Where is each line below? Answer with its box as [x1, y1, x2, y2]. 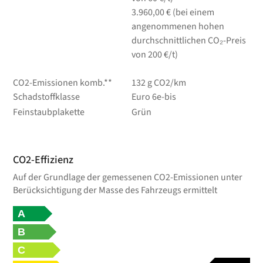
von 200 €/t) [131, 48, 178, 62]
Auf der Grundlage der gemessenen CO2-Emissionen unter [13, 171, 243, 184]
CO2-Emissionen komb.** [13, 76, 113, 90]
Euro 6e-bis [131, 90, 176, 104]
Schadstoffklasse [13, 90, 80, 104]
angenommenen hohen [131, 20, 224, 33]
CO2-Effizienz [13, 152, 74, 168]
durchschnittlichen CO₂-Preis [131, 34, 246, 48]
